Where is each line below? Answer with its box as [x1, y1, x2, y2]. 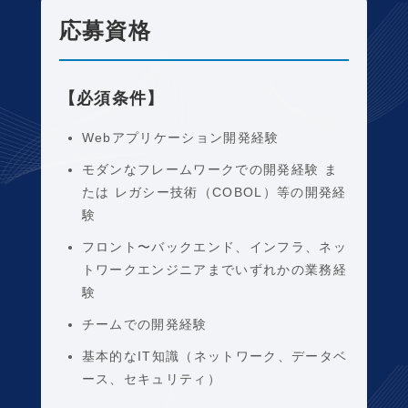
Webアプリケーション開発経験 [81, 130, 280, 145]
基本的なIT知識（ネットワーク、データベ [81, 349, 348, 363]
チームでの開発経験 [81, 317, 208, 331]
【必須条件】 [58, 89, 165, 107]
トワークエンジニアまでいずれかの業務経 [81, 262, 348, 277]
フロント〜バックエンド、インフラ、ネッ [81, 240, 348, 254]
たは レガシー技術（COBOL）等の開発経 [81, 185, 347, 199]
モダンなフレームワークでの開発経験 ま [81, 162, 339, 177]
